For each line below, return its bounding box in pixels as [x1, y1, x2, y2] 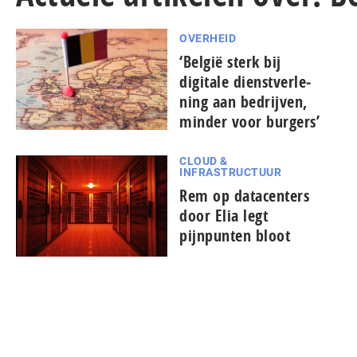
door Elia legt [179, 205, 268, 226]
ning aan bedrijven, [179, 91, 308, 112]
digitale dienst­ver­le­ [179, 71, 311, 92]
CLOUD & [179, 155, 228, 167]
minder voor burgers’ [179, 111, 320, 132]
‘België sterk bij [179, 51, 281, 73]
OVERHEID [179, 32, 236, 45]
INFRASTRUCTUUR [179, 166, 281, 178]
